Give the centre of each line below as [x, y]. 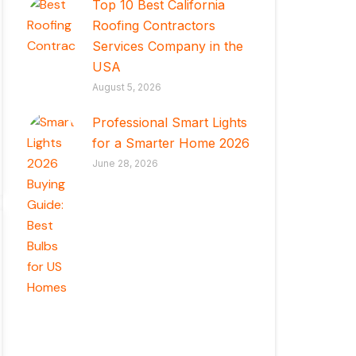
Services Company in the [168, 46]
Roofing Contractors [154, 25]
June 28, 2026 [126, 164]
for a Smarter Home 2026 [171, 143]
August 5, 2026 [127, 87]
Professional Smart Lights [170, 123]
